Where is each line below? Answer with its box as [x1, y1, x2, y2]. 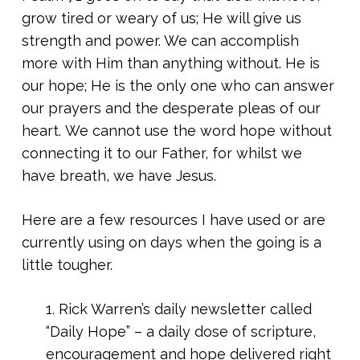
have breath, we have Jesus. [21, 167, 216, 184]
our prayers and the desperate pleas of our [21, 100, 321, 117]
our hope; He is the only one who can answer [21, 77, 334, 94]
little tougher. [21, 256, 112, 273]
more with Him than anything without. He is [21, 55, 320, 72]
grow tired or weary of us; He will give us [21, 10, 301, 27]
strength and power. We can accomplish [21, 32, 299, 49]
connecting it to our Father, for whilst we [21, 145, 302, 162]
